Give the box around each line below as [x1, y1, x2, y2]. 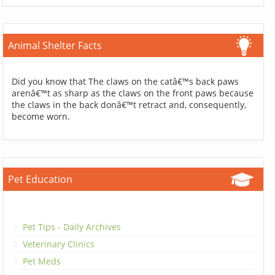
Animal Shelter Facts [8, 39, 103, 53]
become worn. [12, 110, 71, 123]
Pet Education [8, 172, 73, 187]
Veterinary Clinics [23, 238, 95, 250]
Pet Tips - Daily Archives [23, 220, 122, 233]
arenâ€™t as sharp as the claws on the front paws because [12, 87, 254, 99]
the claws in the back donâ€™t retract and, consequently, [12, 99, 247, 111]
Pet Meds [23, 255, 61, 268]
